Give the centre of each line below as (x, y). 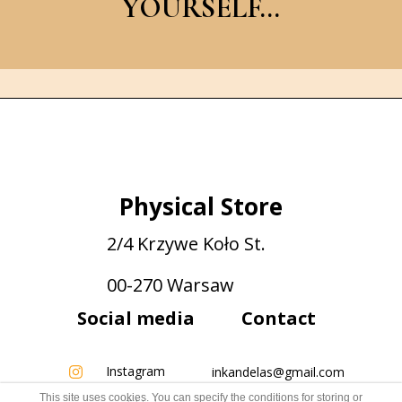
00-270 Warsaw (170, 285)
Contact (278, 318)
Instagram (135, 371)
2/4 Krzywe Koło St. (186, 244)
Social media (136, 318)
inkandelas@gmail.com (278, 372)
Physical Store (201, 206)
